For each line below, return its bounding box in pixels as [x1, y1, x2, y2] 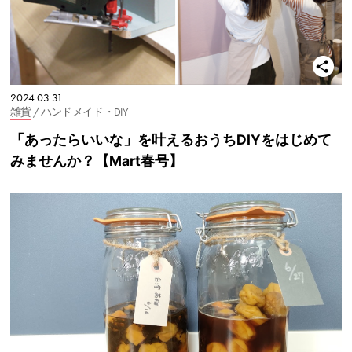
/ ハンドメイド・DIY [32, 104, 127, 119]
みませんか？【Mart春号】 [10, 152, 183, 169]
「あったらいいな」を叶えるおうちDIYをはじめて [10, 130, 332, 148]
